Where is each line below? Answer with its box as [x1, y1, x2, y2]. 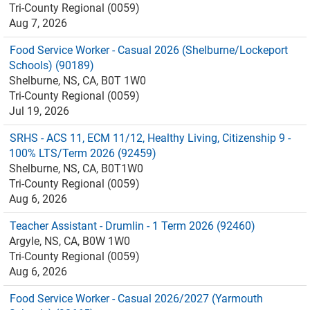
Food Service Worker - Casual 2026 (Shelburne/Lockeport [10, 44, 288, 57]
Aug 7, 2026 [9, 17, 67, 30]
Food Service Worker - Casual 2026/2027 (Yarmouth [10, 292, 263, 305]
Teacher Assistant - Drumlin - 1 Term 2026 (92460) [10, 219, 255, 232]
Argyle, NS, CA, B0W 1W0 [9, 235, 130, 248]
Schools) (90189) [9, 59, 94, 72]
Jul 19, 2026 [9, 104, 69, 118]
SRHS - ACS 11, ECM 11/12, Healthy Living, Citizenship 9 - [10, 131, 291, 145]
